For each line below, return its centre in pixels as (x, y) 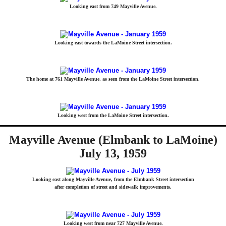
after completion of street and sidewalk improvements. (113, 187)
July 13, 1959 (113, 153)
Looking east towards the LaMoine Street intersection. (113, 43)
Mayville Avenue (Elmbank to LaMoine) (113, 140)
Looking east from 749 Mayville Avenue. (113, 6)
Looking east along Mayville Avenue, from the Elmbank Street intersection (113, 179)
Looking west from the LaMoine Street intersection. (113, 115)
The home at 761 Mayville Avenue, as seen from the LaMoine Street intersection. (113, 79)
